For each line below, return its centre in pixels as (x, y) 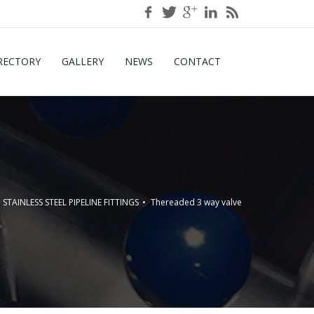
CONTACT (197, 61)
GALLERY (83, 61)
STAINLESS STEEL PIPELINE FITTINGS (71, 202)
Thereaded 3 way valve (196, 202)
